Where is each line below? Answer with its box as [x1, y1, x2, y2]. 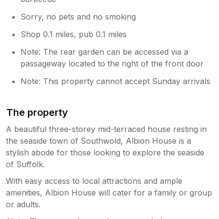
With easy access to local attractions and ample [6, 175, 182, 186]
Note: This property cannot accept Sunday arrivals [21, 76, 211, 86]
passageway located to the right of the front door [21, 58, 204, 68]
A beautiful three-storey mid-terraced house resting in [6, 124, 207, 134]
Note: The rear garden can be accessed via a [21, 46, 189, 57]
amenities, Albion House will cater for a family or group [6, 187, 212, 197]
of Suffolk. [6, 159, 45, 169]
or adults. [6, 199, 41, 209]
